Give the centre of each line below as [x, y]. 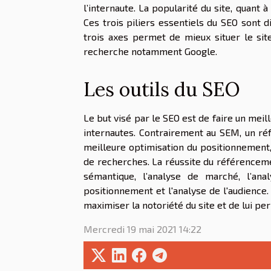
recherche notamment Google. [150, 51]
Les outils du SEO [162, 90]
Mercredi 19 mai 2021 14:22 [142, 229]
